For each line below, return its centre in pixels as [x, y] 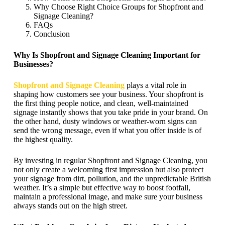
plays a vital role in [155, 85]
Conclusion [51, 34]
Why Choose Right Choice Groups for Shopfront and [118, 7]
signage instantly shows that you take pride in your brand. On [110, 112]
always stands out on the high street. [70, 206]
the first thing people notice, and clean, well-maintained [101, 103]
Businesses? [33, 64]
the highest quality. [43, 139]
